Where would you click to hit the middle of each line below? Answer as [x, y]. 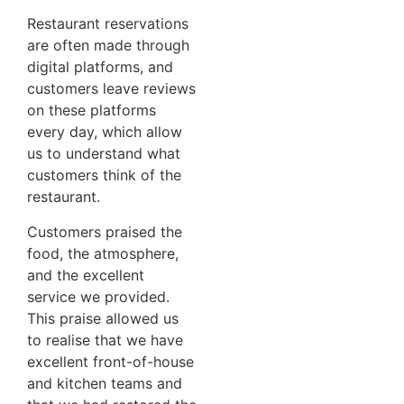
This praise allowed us [103, 318]
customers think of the [104, 175]
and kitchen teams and [105, 383]
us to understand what [104, 154]
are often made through [108, 46]
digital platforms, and [100, 67]
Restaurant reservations [108, 24]
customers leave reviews [111, 89]
